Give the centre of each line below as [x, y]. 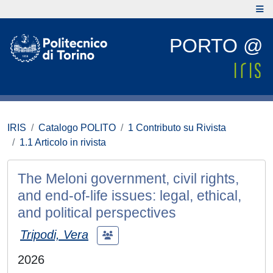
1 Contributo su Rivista [177, 128]
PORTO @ [216, 46]
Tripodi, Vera [54, 234]
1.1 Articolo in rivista [63, 142]
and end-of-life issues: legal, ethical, [129, 196]
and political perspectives [97, 213]
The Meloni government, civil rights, [128, 179]
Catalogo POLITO [77, 128]
